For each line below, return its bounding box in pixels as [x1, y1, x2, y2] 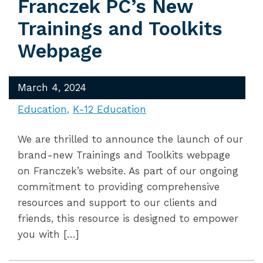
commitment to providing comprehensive [18, 181, 220, 193]
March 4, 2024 [18, 82, 86, 93]
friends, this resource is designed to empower [18, 213, 238, 224]
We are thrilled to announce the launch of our [18, 133, 243, 145]
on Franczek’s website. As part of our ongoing [18, 165, 238, 177]
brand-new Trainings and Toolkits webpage [18, 149, 230, 161]
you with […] [18, 228, 79, 240]
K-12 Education [73, 103, 146, 115]
